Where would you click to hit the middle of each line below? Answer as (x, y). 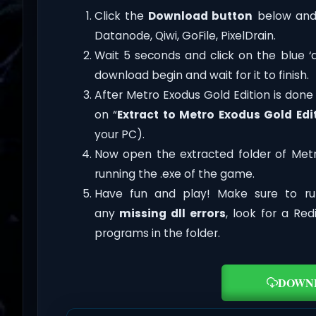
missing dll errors (173, 214)
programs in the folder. (157, 233)
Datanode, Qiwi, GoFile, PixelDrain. (185, 36)
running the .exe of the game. (174, 174)
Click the (121, 16)
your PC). (119, 135)
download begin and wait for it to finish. (201, 75)
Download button (201, 16)
